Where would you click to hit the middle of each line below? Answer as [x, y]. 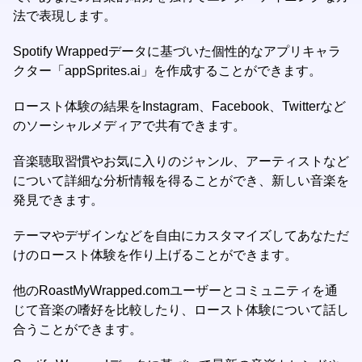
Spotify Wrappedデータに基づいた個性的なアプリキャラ [177, 51]
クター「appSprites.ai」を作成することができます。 [167, 71]
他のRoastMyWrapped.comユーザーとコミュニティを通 [175, 290]
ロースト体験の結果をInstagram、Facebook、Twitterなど [179, 106]
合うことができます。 [78, 329]
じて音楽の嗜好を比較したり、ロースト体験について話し [181, 310]
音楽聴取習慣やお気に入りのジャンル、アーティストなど [181, 161]
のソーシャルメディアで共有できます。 [129, 126]
